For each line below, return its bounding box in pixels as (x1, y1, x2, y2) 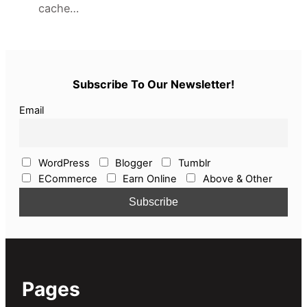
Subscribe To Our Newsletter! (73, 77, 234, 91)
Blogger (112, 156, 153, 169)
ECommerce (35, 173, 97, 186)
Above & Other (199, 173, 272, 186)
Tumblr (175, 156, 210, 169)
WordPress (35, 156, 90, 169)
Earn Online (120, 173, 177, 186)
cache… (38, 1, 79, 16)
